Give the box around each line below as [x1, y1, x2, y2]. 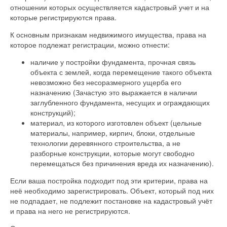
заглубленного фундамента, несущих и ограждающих [30, 97, 210, 107]
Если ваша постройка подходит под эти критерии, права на [10, 175, 208, 185]
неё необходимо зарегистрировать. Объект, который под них [10, 185, 214, 196]
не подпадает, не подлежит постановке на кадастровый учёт [10, 195, 212, 206]
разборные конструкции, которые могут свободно [30, 147, 195, 158]
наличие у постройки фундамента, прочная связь [30, 56, 196, 67]
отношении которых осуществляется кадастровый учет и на [10, 2, 209, 12]
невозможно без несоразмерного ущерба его [30, 77, 181, 87]
